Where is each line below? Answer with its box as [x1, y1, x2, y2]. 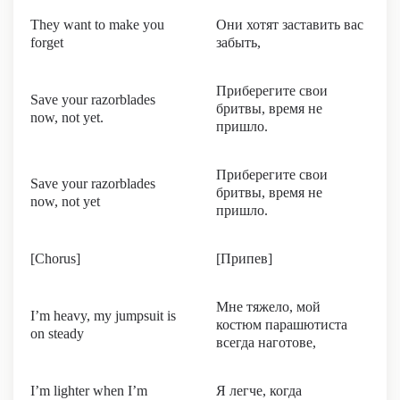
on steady [30, 326, 84, 341]
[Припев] [216, 251, 272, 266]
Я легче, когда [216, 383, 302, 398]
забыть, [216, 35, 261, 50]
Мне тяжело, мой [216, 299, 321, 314]
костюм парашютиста [216, 317, 347, 332]
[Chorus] [30, 251, 80, 266]
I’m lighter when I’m [30, 383, 147, 398]
